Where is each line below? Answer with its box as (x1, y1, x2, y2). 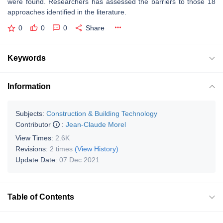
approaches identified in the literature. (7, 8, 126, 16)
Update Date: (15, 155, 59, 164)
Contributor (15, 120, 53, 128)
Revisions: (15, 144, 50, 153)
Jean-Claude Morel (66, 120, 126, 128)
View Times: (15, 133, 55, 142)
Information (7, 82, 51, 91)
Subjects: (15, 109, 44, 117)
